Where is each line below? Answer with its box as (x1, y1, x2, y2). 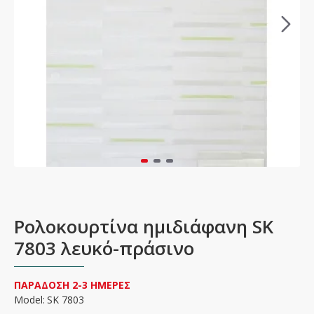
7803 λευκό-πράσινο (14, 235, 194, 261)
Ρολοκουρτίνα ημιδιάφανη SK (14, 214, 273, 239)
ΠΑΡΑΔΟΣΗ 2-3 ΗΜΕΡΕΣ (14, 278, 130, 292)
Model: (14, 293, 45, 306)
